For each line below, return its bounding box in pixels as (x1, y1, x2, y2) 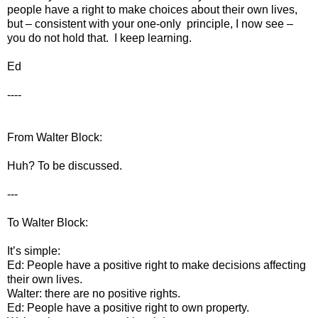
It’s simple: (7, 244, 60, 257)
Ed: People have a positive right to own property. (7, 301, 249, 314)
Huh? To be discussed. (7, 159, 122, 172)
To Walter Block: (7, 216, 88, 229)
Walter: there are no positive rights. (7, 287, 180, 300)
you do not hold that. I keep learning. (7, 31, 192, 44)
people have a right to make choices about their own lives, (7, 3, 297, 16)
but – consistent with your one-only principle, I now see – (7, 17, 293, 30)
